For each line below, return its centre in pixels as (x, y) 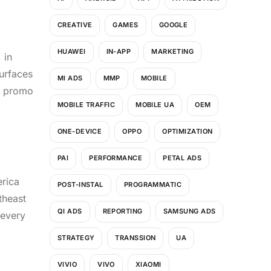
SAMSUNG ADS (189, 211)
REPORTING (122, 211)
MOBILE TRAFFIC (86, 105)
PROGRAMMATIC (153, 185)
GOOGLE (173, 25)
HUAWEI (71, 52)
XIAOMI (148, 265)
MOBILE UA (155, 105)
